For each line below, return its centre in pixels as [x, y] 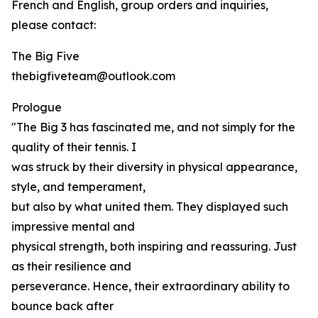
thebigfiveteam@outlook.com [93, 76]
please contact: [54, 25]
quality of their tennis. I [74, 147]
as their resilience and [71, 266]
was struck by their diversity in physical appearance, [154, 167]
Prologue [37, 107]
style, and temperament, [78, 187]
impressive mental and [73, 226]
